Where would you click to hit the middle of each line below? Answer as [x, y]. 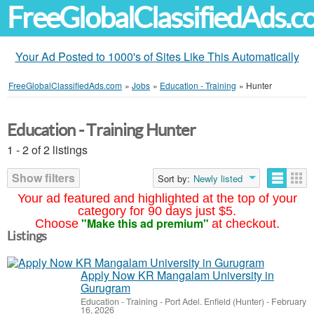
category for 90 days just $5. [157, 211]
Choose [56, 224]
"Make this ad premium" [145, 223]
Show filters [43, 178]
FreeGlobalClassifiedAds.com [65, 85]
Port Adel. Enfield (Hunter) [214, 301]
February [288, 301]
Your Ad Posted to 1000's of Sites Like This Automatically [157, 56]
